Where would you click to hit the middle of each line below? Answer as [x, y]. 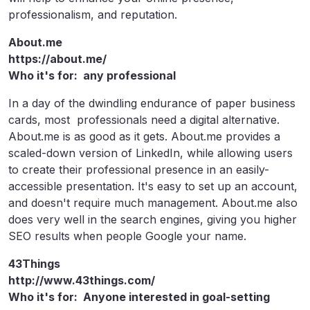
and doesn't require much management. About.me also [153, 203]
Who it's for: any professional [92, 76]
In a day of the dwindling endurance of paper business [152, 103]
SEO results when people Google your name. [129, 236]
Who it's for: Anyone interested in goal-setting [139, 297]
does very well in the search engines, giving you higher [153, 220]
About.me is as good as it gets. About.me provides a [144, 137]
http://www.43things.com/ [82, 281]
